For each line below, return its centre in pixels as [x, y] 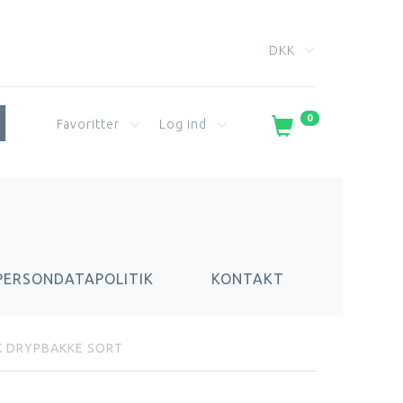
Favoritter [90, 124]
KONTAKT [248, 279]
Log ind [184, 124]
